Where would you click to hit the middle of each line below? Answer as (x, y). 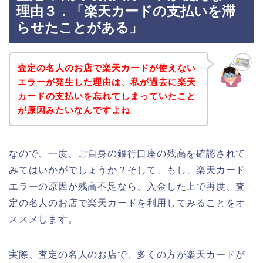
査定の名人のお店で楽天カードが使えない (107, 68)
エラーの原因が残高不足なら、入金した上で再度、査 (127, 186)
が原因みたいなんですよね (74, 110)
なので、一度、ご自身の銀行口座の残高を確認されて (127, 153)
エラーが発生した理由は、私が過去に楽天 (107, 82)
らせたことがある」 (80, 28)
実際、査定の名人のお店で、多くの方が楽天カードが (127, 254)
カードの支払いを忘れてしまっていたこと (107, 96)
